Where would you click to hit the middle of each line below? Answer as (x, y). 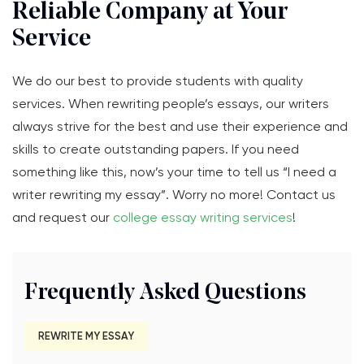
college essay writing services (203, 217)
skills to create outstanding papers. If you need (156, 149)
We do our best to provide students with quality (158, 81)
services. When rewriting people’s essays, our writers (171, 104)
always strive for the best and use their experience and (180, 126)
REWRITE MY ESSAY (86, 336)
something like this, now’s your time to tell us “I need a (174, 172)
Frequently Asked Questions (165, 293)
